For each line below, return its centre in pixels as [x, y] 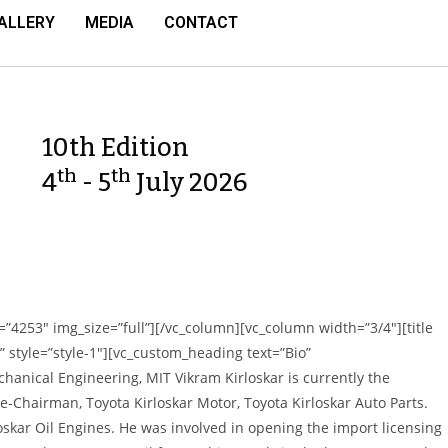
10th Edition [116, 148]
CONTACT [201, 22]
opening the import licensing [345, 427]
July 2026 [190, 183]
